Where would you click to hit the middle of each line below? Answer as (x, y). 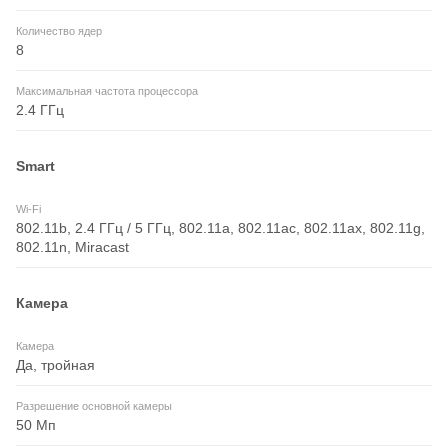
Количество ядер (59, 31)
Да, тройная (55, 365)
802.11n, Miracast (72, 247)
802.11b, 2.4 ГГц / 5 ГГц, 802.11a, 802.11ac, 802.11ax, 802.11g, (220, 228)
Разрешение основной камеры (94, 406)
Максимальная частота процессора (107, 91)
